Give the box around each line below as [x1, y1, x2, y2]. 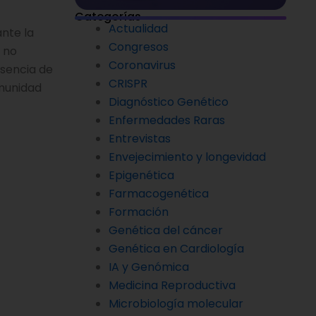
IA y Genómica [109, 258, 189, 275]
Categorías [75, 8, 141, 25]
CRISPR [109, 75, 147, 92]
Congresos [109, 38, 169, 55]
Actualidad [109, 20, 168, 37]
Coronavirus [109, 56, 176, 73]
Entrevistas [109, 130, 171, 147]
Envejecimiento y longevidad [109, 148, 266, 165]
